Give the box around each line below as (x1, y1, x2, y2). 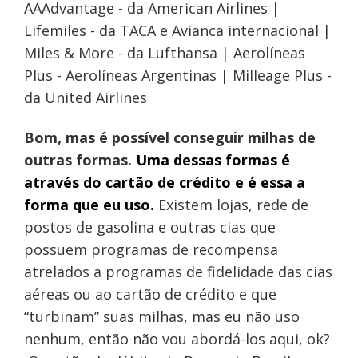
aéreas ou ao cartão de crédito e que (23, 284, 276, 304)
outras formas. (23, 150, 132, 170)
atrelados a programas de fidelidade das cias (23, 262, 332, 282)
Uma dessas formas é (131, 150, 290, 170)
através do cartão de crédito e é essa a (23, 173, 305, 193)
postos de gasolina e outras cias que (23, 217, 276, 237)
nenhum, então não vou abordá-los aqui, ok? (23, 329, 330, 349)
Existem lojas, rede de (157, 195, 308, 215)
